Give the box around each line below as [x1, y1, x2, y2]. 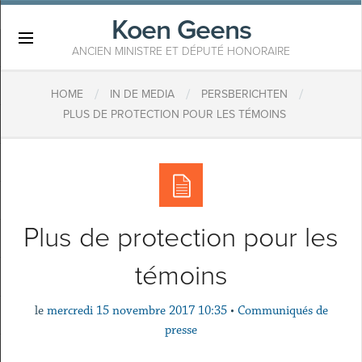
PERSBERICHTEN [201, 87, 288, 102]
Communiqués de [237, 303, 328, 318]
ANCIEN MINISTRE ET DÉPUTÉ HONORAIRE [72, 44, 290, 58]
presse [165, 322, 197, 338]
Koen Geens [111, 14, 251, 47]
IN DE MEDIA [110, 87, 175, 102]
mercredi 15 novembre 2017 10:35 [46, 303, 227, 318]
